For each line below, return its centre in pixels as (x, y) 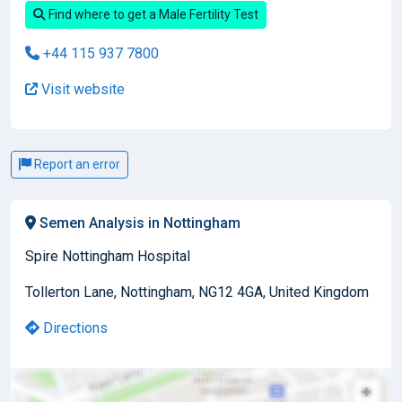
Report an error (76, 164)
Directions (74, 328)
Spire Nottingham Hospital (108, 256)
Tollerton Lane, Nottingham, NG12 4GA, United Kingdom (197, 292)
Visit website (81, 89)
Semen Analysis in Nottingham (138, 223)
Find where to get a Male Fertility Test (152, 14)
